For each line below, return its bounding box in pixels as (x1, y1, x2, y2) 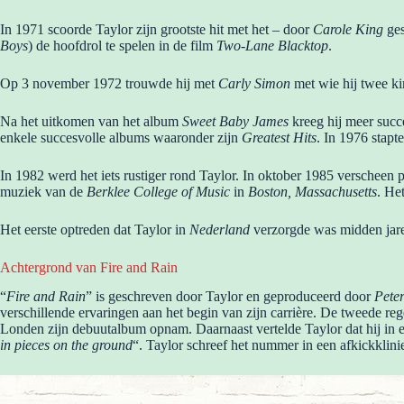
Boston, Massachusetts (244, 183, 377, 199)
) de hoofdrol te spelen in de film (28, 37, 216, 53)
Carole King (313, 21, 383, 37)
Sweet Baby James (182, 113, 289, 129)
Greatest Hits (242, 129, 317, 145)
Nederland (189, 221, 250, 237)
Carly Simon (218, 75, 290, 91)
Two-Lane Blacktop (216, 37, 328, 53)
